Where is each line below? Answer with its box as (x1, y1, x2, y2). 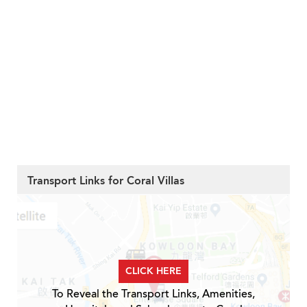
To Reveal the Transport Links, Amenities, (52, 286, 255, 302)
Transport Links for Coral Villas (27, 173, 184, 189)
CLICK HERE (125, 265, 182, 278)
